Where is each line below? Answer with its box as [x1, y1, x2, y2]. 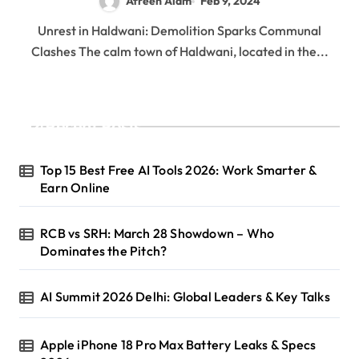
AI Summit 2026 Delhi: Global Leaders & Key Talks [40, 288, 330, 305]
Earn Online [40, 179, 111, 196]
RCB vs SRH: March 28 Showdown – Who [40, 224, 275, 241]
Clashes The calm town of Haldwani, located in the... [30, 42, 329, 59]
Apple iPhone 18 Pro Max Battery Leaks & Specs [40, 336, 317, 353]
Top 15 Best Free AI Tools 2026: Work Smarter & [40, 161, 317, 178]
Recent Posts [45, 115, 142, 136]
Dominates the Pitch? [40, 242, 167, 259]
